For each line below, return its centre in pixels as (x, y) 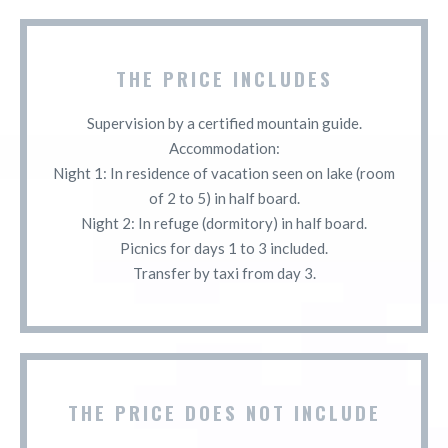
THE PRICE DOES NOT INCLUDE (224, 411)
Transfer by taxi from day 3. (224, 272)
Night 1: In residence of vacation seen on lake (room (224, 172)
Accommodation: (224, 147)
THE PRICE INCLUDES (224, 77)
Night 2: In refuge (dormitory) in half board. (224, 222)
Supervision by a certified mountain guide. (224, 122)
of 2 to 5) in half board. (224, 197)
